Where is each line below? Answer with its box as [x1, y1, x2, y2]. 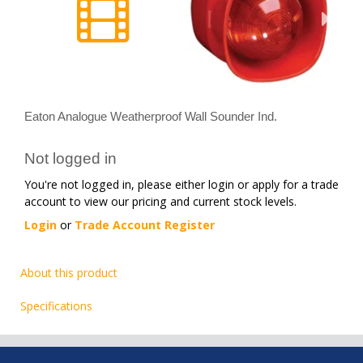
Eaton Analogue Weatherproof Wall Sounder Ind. [24, 109, 277, 123]
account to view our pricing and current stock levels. [24, 193, 297, 209]
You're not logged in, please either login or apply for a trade [24, 176, 339, 192]
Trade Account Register [75, 216, 215, 233]
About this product [20, 265, 117, 280]
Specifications [20, 298, 92, 314]
